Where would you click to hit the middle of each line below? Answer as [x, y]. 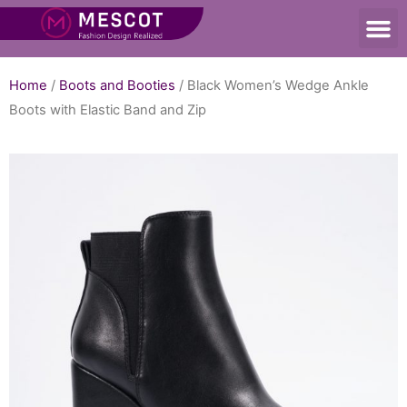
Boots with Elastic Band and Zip [108, 109]
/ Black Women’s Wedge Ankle [272, 85]
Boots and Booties [117, 85]
